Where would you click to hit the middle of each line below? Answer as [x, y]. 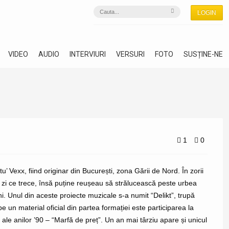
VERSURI [130, 54]
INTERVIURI [88, 54]
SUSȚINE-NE [203, 54]
